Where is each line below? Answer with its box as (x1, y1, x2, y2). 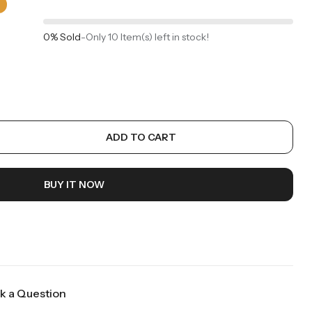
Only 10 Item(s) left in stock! (85, 30, 209, 43)
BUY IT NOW (43, 178, 104, 191)
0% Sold (42, 30, 81, 43)
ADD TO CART (105, 130, 176, 143)
